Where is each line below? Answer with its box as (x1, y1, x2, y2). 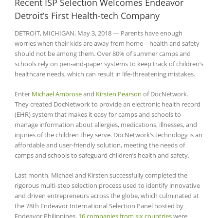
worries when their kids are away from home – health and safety (15, 38, 200, 48)
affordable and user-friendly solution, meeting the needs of (15, 140, 185, 149)
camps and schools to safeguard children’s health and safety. (15, 150, 189, 160)
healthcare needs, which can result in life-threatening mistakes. (15, 69, 195, 78)
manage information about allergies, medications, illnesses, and (15, 120, 197, 129)
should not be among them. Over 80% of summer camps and (15, 49, 191, 58)
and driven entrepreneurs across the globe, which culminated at (15, 191, 199, 200)
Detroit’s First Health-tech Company (15, 9, 160, 21)
